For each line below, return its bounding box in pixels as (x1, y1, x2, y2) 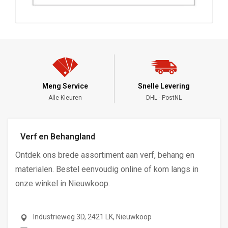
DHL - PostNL (146, 94, 182, 101)
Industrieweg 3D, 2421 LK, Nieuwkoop (33, 212, 152, 221)
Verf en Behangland (20, 131, 95, 141)
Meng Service (42, 81, 88, 90)
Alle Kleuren (48, 94, 82, 101)
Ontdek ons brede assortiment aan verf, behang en (15, 150, 194, 160)
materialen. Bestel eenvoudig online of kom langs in (15, 164, 198, 174)
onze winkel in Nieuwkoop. (15, 178, 110, 188)
